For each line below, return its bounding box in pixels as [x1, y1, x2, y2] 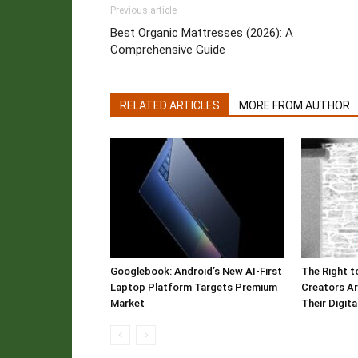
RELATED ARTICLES [120, 99, 220, 112]
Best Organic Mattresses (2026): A [110, 26, 293, 40]
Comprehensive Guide [110, 42, 225, 57]
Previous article [110, 5, 177, 16]
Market [110, 297, 145, 309]
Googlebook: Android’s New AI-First [110, 265, 282, 277]
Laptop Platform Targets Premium [110, 281, 277, 293]
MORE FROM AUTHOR [239, 99, 350, 112]
